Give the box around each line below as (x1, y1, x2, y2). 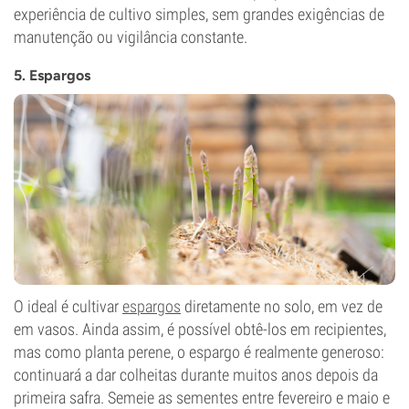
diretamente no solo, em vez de (181, 297, 383, 316)
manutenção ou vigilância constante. (14, 27, 247, 47)
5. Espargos (14, 67, 90, 84)
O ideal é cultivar (14, 297, 122, 316)
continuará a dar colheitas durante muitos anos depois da (14, 365, 378, 384)
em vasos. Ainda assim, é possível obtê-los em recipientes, (14, 320, 386, 339)
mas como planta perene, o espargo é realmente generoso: (14, 342, 384, 362)
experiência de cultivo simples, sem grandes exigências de (14, 5, 384, 24)
